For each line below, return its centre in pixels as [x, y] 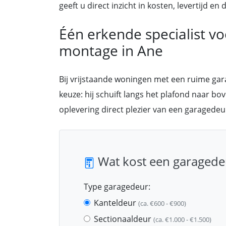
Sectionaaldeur [124, 219]
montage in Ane [111, 50]
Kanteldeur [116, 203]
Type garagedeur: [117, 187]
